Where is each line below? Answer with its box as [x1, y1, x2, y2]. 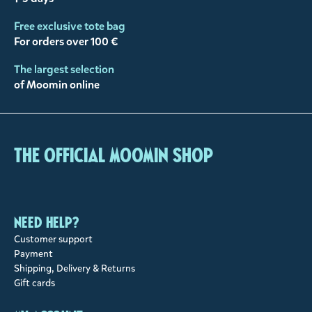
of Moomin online [14, 77, 100, 93]
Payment [14, 247, 53, 261]
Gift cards [14, 276, 55, 290]
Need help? [14, 212, 79, 234]
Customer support [14, 233, 93, 247]
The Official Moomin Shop [14, 141, 213, 171]
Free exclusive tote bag [14, 19, 125, 34]
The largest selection [14, 62, 114, 77]
